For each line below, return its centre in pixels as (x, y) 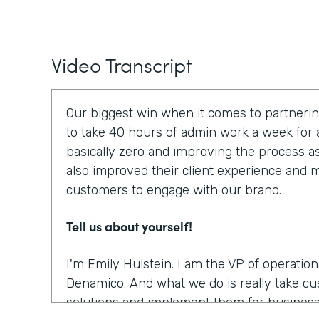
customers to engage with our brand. (174, 190)
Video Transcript (121, 64)
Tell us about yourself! (129, 226)
